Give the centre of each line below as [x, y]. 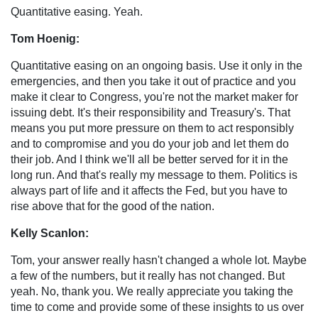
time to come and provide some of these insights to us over [157, 307]
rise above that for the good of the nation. [113, 206]
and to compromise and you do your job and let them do [150, 143]
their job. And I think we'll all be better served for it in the [149, 159]
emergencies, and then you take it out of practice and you [153, 81]
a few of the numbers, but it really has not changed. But [148, 275]
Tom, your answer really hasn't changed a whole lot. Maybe [159, 260]
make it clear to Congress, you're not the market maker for [154, 97]
